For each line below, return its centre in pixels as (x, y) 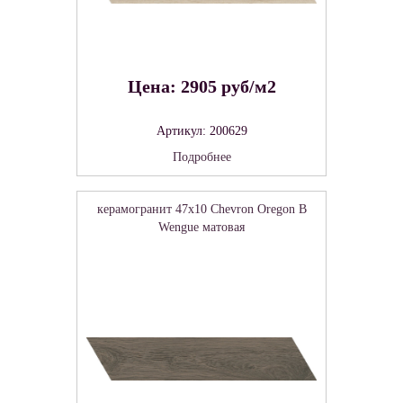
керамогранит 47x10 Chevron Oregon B (201, 209)
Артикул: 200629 (201, 130)
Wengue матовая (201, 227)
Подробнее (201, 157)
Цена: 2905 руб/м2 (201, 86)
